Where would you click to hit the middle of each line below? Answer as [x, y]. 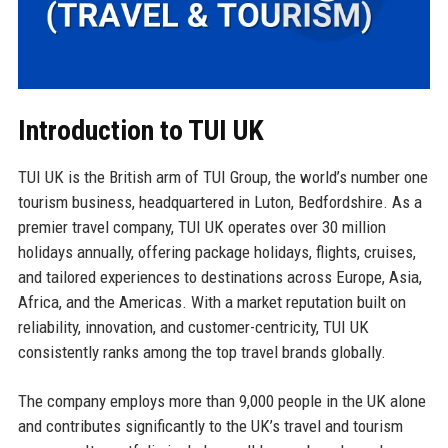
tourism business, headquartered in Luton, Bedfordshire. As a [219, 201]
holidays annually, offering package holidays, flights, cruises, [216, 251]
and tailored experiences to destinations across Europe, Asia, [219, 276]
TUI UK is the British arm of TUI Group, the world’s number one [222, 176]
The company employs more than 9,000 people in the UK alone [221, 400]
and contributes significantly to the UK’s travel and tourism [210, 425]
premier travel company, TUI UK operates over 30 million [201, 226]
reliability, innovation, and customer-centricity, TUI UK [193, 326]
